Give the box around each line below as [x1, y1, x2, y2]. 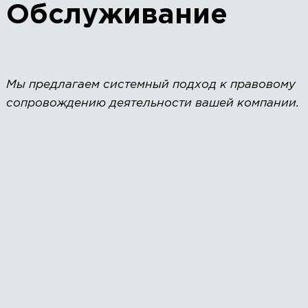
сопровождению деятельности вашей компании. [5, 98, 299, 109]
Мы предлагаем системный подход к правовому [5, 79, 296, 90]
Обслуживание [5, 3, 228, 27]
